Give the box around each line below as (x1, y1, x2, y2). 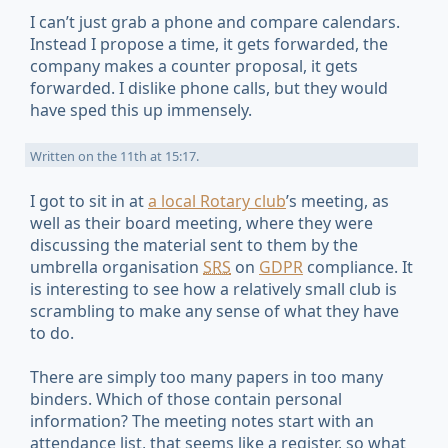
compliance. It (303, 255, 413, 278)
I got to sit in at (30, 189, 148, 212)
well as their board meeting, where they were (30, 211, 373, 234)
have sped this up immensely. (30, 99, 252, 122)
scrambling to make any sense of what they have (30, 299, 399, 322)
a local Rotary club (148, 189, 286, 212)
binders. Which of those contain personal (30, 388, 342, 411)
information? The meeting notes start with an (30, 410, 374, 433)
